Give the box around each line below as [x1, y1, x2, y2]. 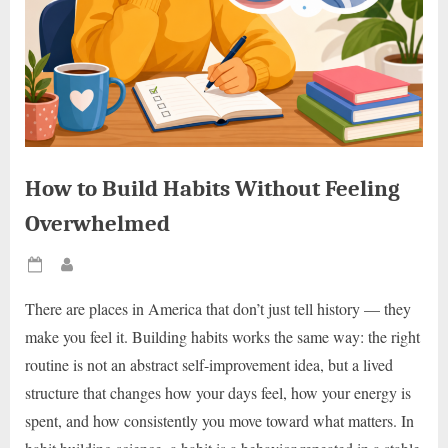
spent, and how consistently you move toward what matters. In [25, 410, 414, 432]
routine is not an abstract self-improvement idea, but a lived [25, 354, 393, 376]
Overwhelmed [25, 210, 170, 238]
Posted [47, 265, 85, 284]
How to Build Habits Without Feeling [25, 175, 400, 203]
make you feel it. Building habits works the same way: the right [25, 326, 420, 348]
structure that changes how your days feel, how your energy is [25, 382, 411, 404]
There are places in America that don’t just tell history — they [25, 298, 411, 320]
